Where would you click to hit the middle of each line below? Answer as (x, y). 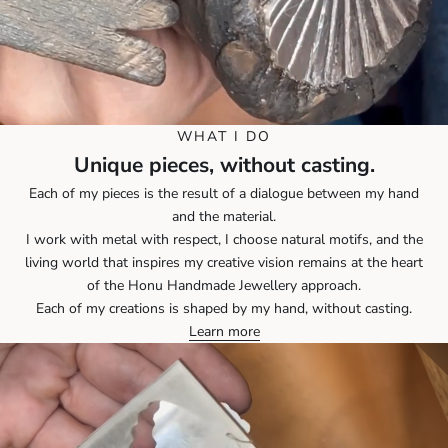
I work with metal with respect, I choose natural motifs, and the (224, 239)
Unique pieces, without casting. (224, 164)
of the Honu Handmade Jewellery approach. (224, 285)
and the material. (224, 216)
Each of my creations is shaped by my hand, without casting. (224, 308)
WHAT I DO (224, 136)
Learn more (224, 331)
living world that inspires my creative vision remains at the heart (224, 262)
